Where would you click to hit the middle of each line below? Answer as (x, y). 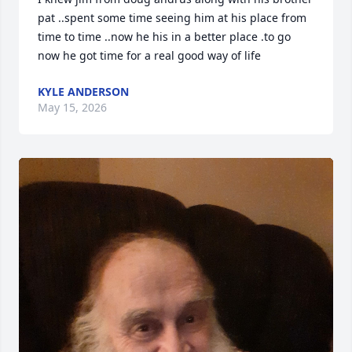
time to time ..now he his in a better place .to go (164, 37)
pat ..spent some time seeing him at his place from (172, 18)
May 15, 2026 (72, 108)
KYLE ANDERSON (83, 92)
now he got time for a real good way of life (149, 56)
